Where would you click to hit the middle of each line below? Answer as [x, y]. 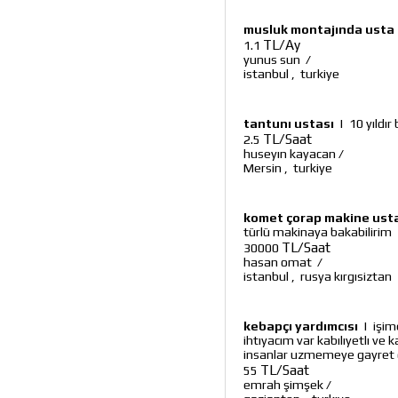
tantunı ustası [289, 123]
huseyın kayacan [290, 154]
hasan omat [279, 262]
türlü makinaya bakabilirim [318, 232]
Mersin [263, 168]
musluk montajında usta [319, 29]
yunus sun [273, 60]
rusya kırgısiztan [346, 276]
